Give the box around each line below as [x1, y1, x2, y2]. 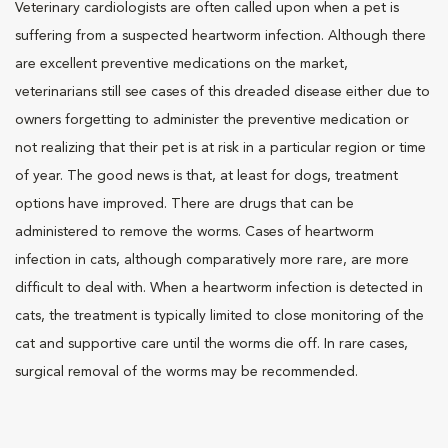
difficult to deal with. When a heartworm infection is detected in [15, 281, 423, 295]
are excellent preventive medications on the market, [15, 57, 348, 71]
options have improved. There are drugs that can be [15, 197, 354, 211]
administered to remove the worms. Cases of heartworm [15, 225, 374, 239]
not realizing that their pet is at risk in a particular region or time [15, 141, 426, 155]
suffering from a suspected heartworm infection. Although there [15, 29, 426, 43]
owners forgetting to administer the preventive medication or [15, 113, 409, 127]
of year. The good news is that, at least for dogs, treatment [15, 169, 398, 183]
